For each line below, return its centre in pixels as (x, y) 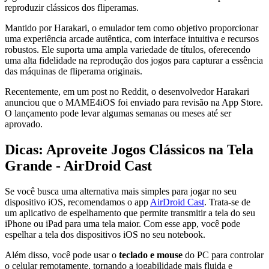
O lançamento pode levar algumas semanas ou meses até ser (118, 113)
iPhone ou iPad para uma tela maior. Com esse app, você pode (122, 223)
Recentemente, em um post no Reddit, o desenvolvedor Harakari (127, 91)
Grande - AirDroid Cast (78, 165)
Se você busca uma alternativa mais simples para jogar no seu (121, 191)
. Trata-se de (227, 202)
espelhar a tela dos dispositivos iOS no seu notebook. (105, 234)
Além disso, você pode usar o (62, 255)
